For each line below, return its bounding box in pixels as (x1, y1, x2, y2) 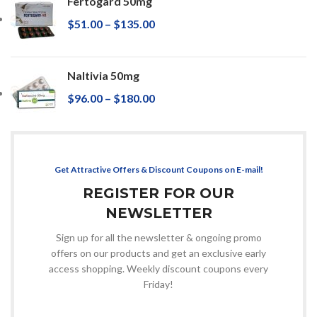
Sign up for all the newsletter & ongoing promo (55, 231, 262, 243)
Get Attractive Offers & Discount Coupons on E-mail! (54, 163, 263, 175)
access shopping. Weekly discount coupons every (49, 262, 268, 275)
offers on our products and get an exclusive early (51, 246, 266, 259)
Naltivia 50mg (67, 68, 139, 82)
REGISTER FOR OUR (83, 184, 234, 202)
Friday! (144, 277, 173, 290)
